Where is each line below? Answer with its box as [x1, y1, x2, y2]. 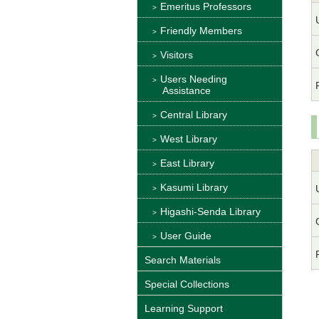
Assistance [162, 85, 211, 97]
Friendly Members [160, 25, 242, 37]
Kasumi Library [160, 182, 228, 194]
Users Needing [160, 73, 227, 85]
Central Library [160, 109, 227, 121]
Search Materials [145, 254, 221, 266]
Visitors [160, 49, 193, 61]
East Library [160, 157, 214, 169]
